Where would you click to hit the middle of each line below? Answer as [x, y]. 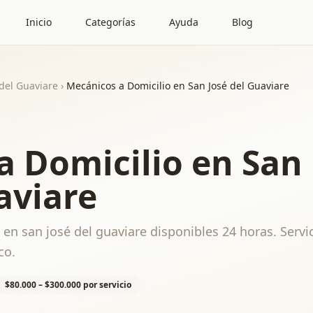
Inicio [39, 22]
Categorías [110, 22]
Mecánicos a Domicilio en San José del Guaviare [178, 86]
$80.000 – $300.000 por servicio [68, 285]
